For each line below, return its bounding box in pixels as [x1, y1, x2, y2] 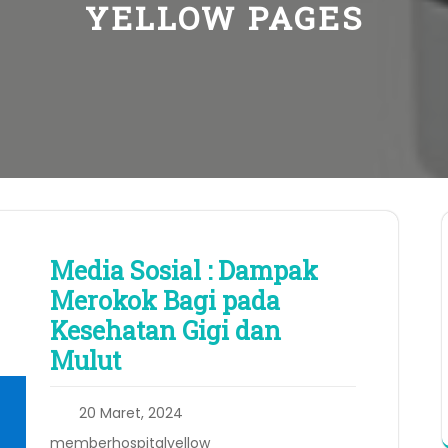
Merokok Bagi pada [50, 284, 280, 318]
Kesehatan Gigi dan [50, 314, 281, 348]
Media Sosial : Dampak [50, 254, 318, 288]
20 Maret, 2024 [79, 403, 183, 424]
